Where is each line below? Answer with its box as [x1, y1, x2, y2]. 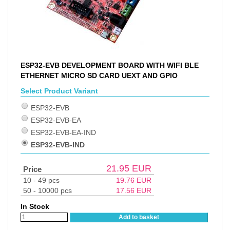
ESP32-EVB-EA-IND [31, 128, 96, 137]
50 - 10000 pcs [23, 186, 72, 195]
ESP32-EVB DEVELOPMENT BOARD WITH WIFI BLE [21, 61, 199, 69]
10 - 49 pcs [23, 176, 60, 184]
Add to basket [118, 214, 159, 221]
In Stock [21, 202, 49, 210]
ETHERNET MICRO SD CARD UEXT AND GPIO [21, 71, 178, 80]
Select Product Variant [21, 87, 98, 95]
